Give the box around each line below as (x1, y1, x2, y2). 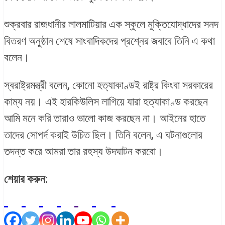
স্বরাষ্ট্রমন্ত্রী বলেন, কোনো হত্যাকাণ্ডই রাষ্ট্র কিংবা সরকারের (4, 79, 213, 92)
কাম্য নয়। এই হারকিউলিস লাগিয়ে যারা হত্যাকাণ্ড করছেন (4, 95, 208, 108)
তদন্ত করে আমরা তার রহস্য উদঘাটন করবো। (4, 145, 163, 158)
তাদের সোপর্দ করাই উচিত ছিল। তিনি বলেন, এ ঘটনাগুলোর (4, 129, 202, 142)
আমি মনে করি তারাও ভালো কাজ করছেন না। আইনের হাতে (4, 112, 205, 125)
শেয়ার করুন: (4, 173, 48, 186)
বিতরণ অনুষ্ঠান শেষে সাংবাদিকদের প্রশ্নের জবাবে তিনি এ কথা (4, 35, 215, 48)
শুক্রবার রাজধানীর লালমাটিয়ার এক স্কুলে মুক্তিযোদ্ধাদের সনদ (4, 18, 218, 31)
